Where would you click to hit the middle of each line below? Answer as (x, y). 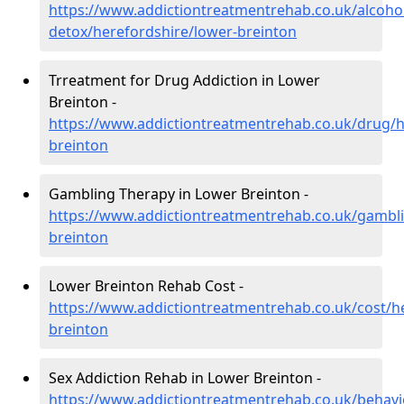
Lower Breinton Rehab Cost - (146, 286)
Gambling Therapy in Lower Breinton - (179, 194)
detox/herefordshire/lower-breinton (173, 32)
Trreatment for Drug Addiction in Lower (184, 81)
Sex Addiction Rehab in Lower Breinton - (185, 378)
